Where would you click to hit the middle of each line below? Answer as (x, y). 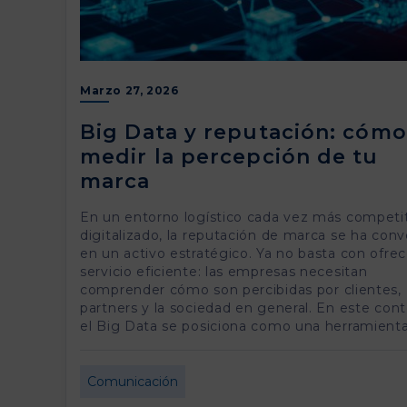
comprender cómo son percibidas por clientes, (241, 290)
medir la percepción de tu (229, 157)
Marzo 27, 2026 (129, 90)
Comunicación (133, 382)
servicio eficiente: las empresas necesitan (224, 272)
